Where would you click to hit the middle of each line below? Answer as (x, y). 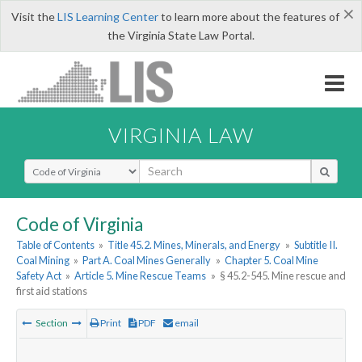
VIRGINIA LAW (181, 135)
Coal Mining (43, 261)
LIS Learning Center (107, 17)
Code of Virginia (80, 224)
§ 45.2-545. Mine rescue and (282, 276)
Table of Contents (55, 245)
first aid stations (52, 291)
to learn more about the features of (248, 17)
